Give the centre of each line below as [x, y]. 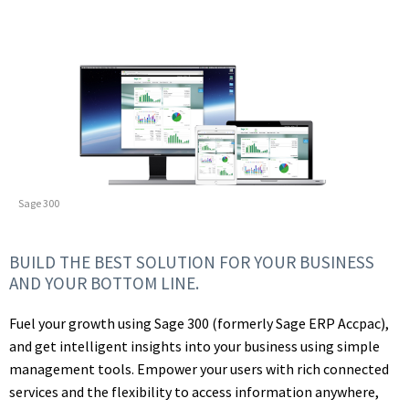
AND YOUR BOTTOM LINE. [104, 283]
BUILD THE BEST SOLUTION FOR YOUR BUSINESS [192, 262]
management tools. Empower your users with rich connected [199, 368]
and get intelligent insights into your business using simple [194, 346]
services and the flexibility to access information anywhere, [194, 391]
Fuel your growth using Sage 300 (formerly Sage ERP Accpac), [199, 323]
